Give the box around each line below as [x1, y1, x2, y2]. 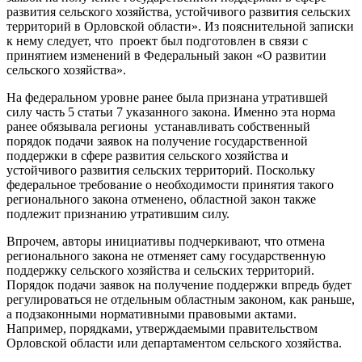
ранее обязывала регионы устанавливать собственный [6, 120, 310, 134]
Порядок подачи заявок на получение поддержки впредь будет [6, 278, 351, 293]
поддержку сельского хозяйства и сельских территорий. [6, 263, 314, 278]
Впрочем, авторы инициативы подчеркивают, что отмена [6, 234, 325, 249]
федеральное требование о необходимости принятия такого [6, 178, 334, 192]
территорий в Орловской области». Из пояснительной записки [6, 19, 354, 34]
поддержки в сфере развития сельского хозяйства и [6, 149, 288, 163]
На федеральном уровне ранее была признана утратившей [6, 90, 328, 105]
